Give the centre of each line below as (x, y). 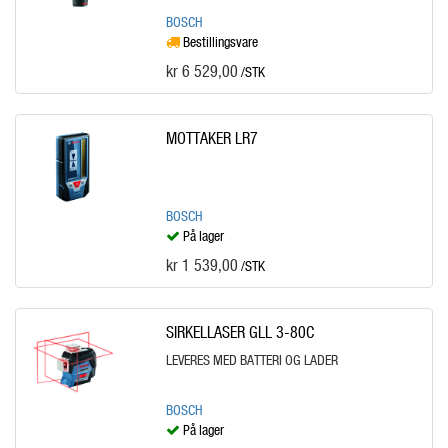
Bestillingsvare (218, 41)
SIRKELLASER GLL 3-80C (239, 331)
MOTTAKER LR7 (211, 137)
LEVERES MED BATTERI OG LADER (251, 359)
